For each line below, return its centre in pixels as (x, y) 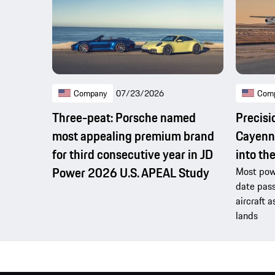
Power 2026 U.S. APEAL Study (131, 173)
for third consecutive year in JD (133, 155)
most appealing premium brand (133, 136)
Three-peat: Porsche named (124, 118)
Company (90, 94)
